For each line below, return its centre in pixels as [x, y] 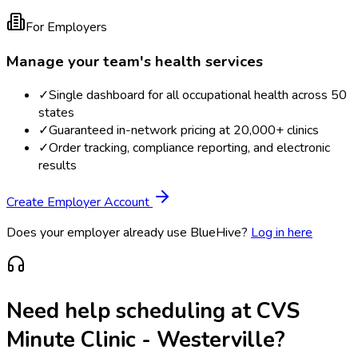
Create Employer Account [80, 203]
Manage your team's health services [135, 61]
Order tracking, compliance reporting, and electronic [189, 148]
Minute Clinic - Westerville [141, 339]
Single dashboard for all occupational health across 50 [198, 95]
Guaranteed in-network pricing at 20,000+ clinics [184, 131]
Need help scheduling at [131, 310]
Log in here [282, 233]
